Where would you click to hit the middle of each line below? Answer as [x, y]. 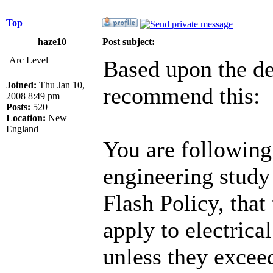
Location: [26, 118]
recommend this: [182, 95]
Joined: [21, 85]
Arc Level [29, 60]
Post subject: [129, 41]
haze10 [52, 41]
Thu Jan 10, [61, 85]
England [22, 129]
